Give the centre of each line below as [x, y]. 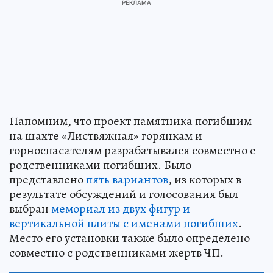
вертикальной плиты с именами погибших [124, 223]
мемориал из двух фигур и [121, 208]
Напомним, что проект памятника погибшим [130, 121]
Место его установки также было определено [129, 238]
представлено [48, 179]
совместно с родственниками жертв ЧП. [116, 252]
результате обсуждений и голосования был [124, 194]
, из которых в [205, 179]
